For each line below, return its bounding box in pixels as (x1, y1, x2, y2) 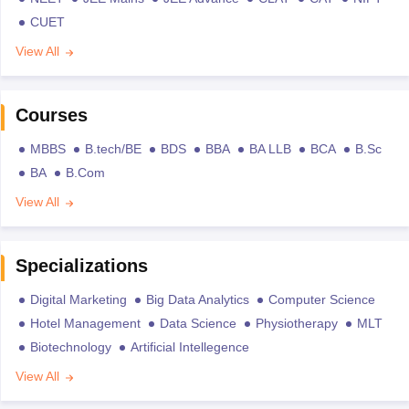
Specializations (15, 256, 148, 277)
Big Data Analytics (145, 292, 249, 308)
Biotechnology (29, 340, 111, 355)
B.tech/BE (84, 142, 142, 157)
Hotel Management (29, 316, 141, 331)
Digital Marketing (29, 292, 127, 308)
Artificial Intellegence (130, 340, 249, 355)
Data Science (159, 316, 236, 331)
